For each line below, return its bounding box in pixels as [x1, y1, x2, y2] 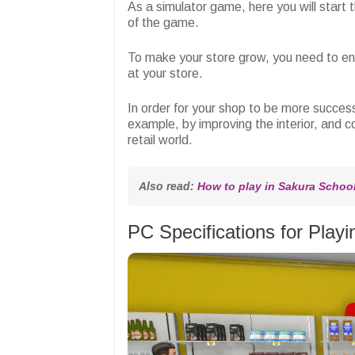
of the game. [128, 16, 202, 30]
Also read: [139, 180, 197, 193]
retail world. [128, 133, 193, 147]
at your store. [128, 67, 206, 81]
